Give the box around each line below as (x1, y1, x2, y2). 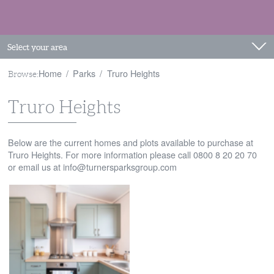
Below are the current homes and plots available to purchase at (7, 135, 253, 149)
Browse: (7, 68, 39, 79)
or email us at (7, 160, 63, 173)
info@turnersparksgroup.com (62, 160, 177, 173)
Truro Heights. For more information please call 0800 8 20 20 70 (7, 147, 257, 161)
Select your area (7, 42, 67, 52)
